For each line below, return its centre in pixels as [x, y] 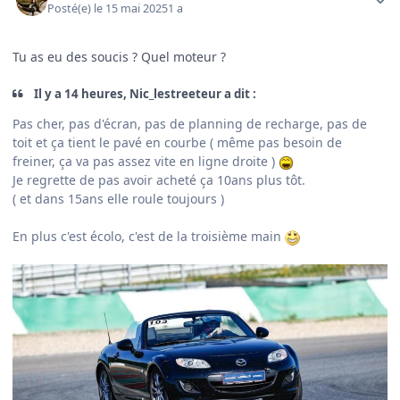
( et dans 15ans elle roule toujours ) [118, 199]
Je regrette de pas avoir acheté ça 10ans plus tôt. [161, 180]
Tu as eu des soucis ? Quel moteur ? [121, 57]
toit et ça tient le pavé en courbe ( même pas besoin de [177, 143]
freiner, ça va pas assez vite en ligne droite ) [146, 162]
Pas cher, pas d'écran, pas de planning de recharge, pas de [190, 124]
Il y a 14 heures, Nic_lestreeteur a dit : [144, 94]
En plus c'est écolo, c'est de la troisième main [149, 237]
